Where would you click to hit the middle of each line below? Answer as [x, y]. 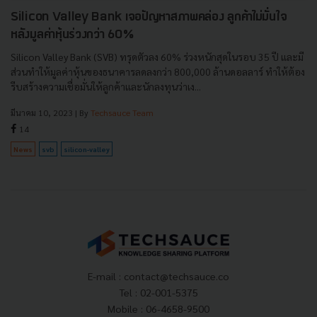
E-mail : [106, 276]
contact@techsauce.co [177, 276]
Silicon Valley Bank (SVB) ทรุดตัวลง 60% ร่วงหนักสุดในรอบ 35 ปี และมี [157, 57]
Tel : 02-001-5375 [158, 293]
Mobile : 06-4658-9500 [158, 309]
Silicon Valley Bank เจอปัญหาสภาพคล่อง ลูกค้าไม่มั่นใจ [149, 18]
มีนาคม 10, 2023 [42, 113]
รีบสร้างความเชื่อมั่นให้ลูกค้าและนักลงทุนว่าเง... [106, 87]
